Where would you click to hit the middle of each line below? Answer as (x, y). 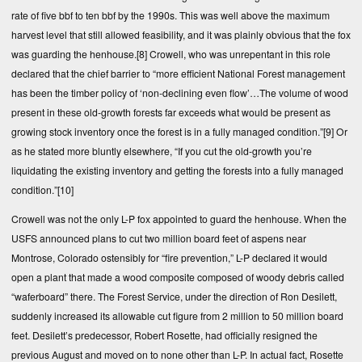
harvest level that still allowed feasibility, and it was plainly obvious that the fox (181, 35)
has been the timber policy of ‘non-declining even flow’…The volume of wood (180, 93)
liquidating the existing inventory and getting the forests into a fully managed (177, 170)
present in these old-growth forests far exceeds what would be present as (171, 112)
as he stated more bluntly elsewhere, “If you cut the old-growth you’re (162, 151)
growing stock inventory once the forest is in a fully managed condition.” (167, 132)
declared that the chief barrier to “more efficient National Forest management (178, 74)
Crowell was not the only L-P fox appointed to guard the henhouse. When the (179, 219)
